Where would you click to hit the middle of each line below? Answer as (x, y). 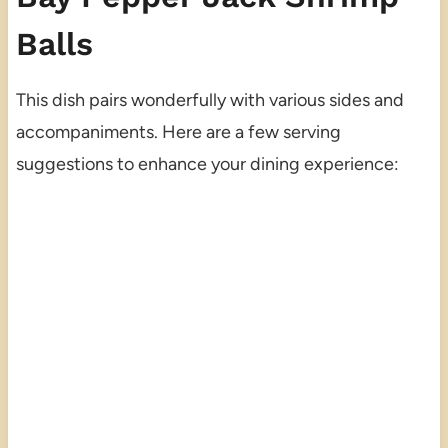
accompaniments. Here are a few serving (178, 132)
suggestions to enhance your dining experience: (207, 164)
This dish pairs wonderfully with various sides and (209, 100)
